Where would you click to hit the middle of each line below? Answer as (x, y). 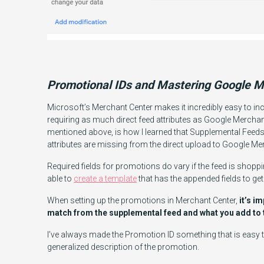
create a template (105, 179)
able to (60, 179)
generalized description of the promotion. (123, 247)
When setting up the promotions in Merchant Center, (143, 201)
